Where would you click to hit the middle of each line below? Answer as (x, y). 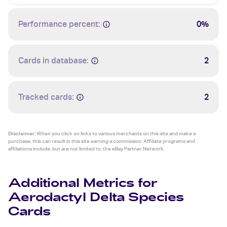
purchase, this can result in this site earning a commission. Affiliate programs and (102, 141)
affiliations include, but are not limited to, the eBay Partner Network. (86, 148)
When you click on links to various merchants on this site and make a (116, 133)
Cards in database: (53, 61)
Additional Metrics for (83, 184)
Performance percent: (59, 24)
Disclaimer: (22, 133)
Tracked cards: (46, 97)
